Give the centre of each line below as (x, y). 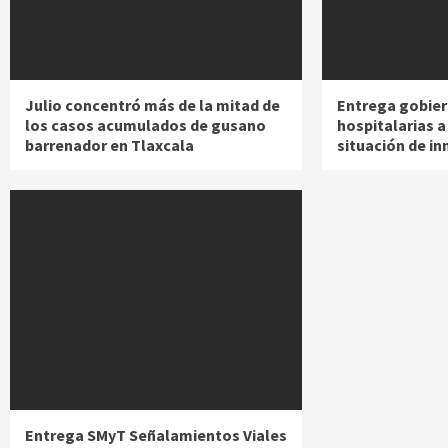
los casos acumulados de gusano (145, 125)
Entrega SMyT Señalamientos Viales (156, 435)
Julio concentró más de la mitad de (152, 105)
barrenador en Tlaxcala (109, 145)
